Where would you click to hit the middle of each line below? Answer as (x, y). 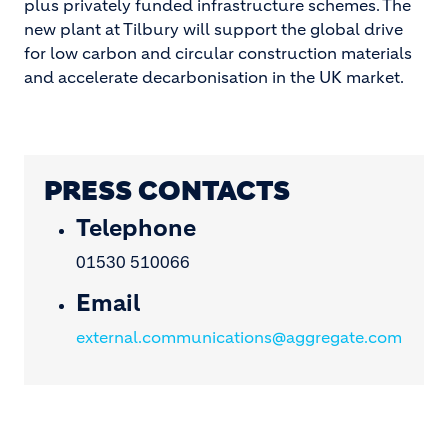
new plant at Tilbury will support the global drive (213, 29)
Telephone (136, 228)
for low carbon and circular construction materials (218, 53)
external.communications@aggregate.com (239, 337)
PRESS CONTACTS (167, 191)
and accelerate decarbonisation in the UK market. (214, 77)
